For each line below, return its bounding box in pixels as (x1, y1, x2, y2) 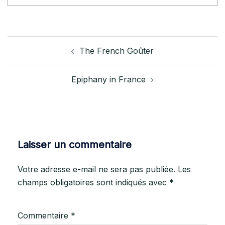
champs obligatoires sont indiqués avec (18, 177, 169, 187)
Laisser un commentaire (18, 138, 132, 151)
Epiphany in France (71, 74, 146, 84)
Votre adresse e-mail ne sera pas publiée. (18, 164, 175, 174)
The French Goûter (79, 45, 154, 56)
